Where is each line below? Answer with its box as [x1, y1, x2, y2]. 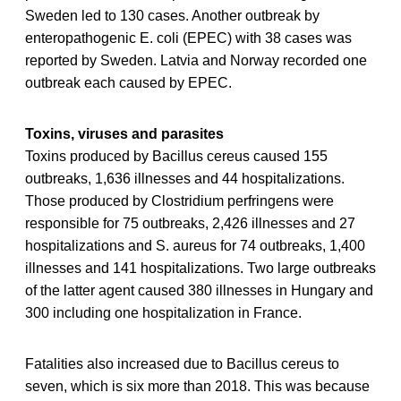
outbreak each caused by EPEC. [25, 74, 232, 90]
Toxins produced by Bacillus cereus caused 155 [25, 148, 328, 164]
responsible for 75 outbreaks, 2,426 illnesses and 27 [25, 215, 355, 231]
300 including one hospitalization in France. [25, 304, 302, 320]
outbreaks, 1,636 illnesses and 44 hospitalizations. [25, 170, 345, 186]
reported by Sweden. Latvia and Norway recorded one [25, 52, 367, 68]
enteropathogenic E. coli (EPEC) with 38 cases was [25, 30, 352, 46]
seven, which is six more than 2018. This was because [25, 378, 370, 394]
